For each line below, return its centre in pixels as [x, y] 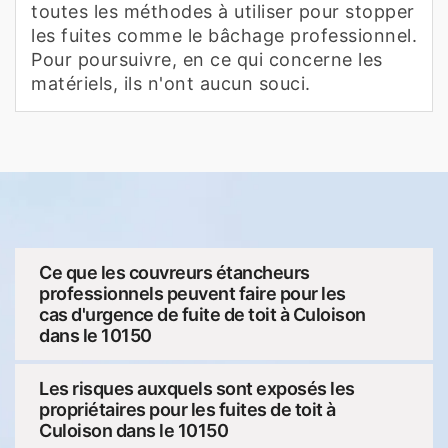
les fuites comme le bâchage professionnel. [224, 35]
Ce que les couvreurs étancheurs [174, 272]
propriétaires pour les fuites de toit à [187, 409]
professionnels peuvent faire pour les [192, 293]
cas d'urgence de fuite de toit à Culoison [202, 314]
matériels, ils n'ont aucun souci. [171, 83]
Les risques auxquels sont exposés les [197, 388]
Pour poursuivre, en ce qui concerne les [207, 59]
